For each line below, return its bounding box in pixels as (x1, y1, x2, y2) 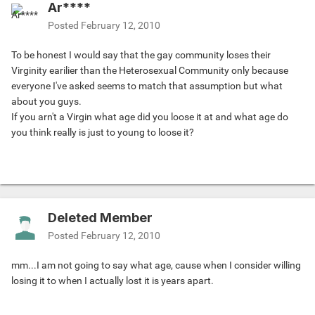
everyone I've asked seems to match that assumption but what (11, 80, 283, 92)
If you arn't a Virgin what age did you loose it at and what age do (11, 111, 288, 123)
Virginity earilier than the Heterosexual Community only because (11, 65, 288, 77)
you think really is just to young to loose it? (11, 127, 194, 139)
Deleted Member (48, 210, 153, 226)
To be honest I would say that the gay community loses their (11, 49, 271, 61)
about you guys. (11, 96, 82, 108)
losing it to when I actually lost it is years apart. (11, 275, 214, 287)
